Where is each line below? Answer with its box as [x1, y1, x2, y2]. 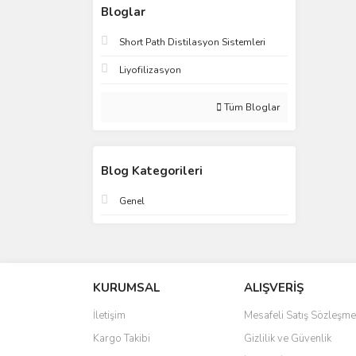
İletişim [93, 308, 126, 323]
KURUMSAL [93, 280, 160, 296]
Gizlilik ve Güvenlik [244, 331, 331, 346]
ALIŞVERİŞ [244, 280, 304, 296]
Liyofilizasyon [119, 64, 181, 76]
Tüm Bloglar [222, 101, 280, 114]
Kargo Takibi [93, 331, 150, 346]
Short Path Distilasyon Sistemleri [119, 36, 265, 48]
